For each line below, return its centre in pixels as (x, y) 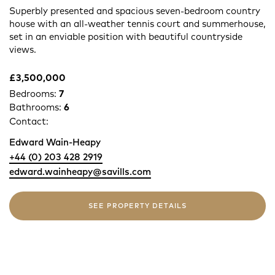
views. (23, 49)
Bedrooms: (34, 93)
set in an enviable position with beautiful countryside (126, 36)
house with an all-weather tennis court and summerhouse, (137, 23)
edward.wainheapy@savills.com (80, 171)
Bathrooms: (37, 107)
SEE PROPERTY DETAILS (137, 205)
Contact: (29, 121)
